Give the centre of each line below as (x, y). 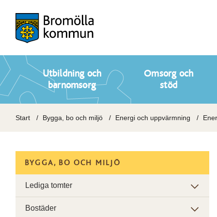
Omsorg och (169, 74)
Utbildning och (72, 74)
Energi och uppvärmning (153, 118)
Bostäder (41, 208)
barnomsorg (72, 85)
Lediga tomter (49, 185)
